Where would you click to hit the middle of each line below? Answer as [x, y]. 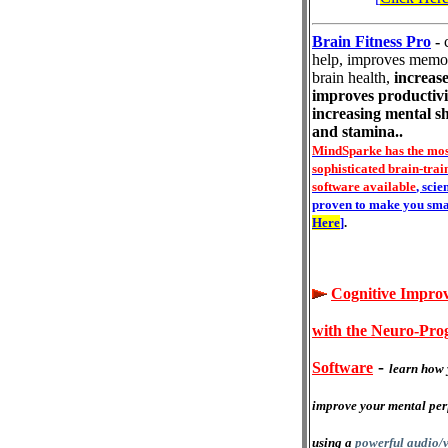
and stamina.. [357, 131]
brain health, [353, 77]
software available [364, 186]
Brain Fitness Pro [371, 41]
